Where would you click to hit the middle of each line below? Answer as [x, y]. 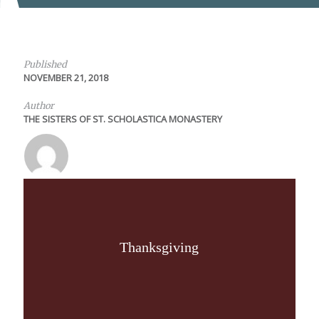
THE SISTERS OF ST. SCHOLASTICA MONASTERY [122, 119]
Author [38, 105]
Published [45, 64]
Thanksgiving [159, 247]
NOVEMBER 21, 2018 [66, 78]
